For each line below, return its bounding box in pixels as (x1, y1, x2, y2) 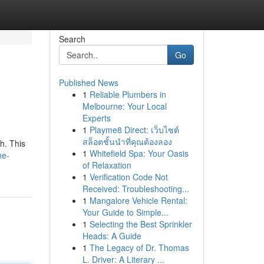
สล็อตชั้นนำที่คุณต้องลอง (82, 136, 172, 147)
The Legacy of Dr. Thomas (89, 242, 189, 253)
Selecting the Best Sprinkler (89, 218, 192, 230)
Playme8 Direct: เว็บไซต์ (89, 124, 179, 136)
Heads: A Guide (82, 230, 141, 242)
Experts (82, 112, 111, 124)
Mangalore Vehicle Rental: (89, 194, 187, 206)
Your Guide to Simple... (82, 206, 169, 218)
